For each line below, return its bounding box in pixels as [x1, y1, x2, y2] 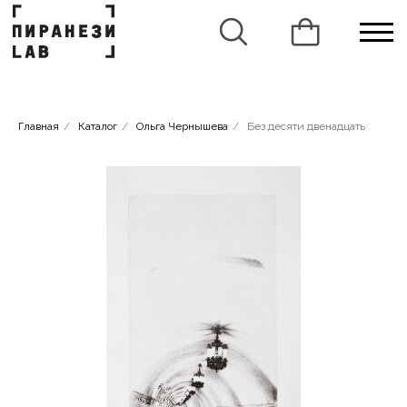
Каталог [78, 120, 117, 133]
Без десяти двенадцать [247, 120, 365, 133]
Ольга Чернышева [136, 120, 228, 133]
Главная [18, 120, 59, 133]
